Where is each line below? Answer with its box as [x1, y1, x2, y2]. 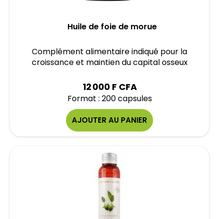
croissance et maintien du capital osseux [31, 57, 188, 68]
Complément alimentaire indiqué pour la [32, 46, 187, 57]
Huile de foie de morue [67, 21, 157, 32]
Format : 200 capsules [67, 93, 152, 104]
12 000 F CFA [82, 81, 137, 93]
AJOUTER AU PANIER [72, 115, 147, 125]
